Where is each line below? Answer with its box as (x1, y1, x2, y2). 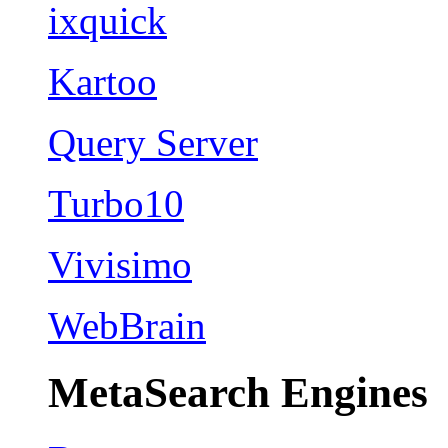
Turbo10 (48, 182, 184, 226)
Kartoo (48, 60, 157, 104)
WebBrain (48, 304, 206, 348)
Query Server (48, 121, 258, 165)
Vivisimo (48, 243, 192, 287)
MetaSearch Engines (48, 369, 428, 417)
